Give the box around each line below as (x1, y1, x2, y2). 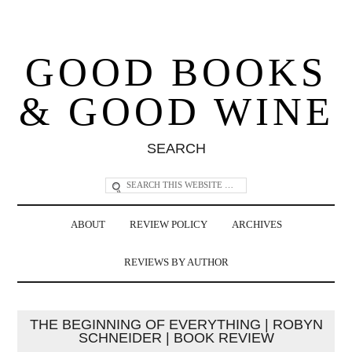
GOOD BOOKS (25, 49, 327, 94)
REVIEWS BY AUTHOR (123, 256, 229, 268)
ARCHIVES (231, 218, 282, 230)
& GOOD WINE (18, 89, 334, 134)
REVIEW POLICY (129, 218, 207, 230)
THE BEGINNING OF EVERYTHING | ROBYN (29, 316, 323, 332)
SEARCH (146, 140, 206, 156)
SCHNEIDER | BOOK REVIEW (78, 329, 274, 346)
